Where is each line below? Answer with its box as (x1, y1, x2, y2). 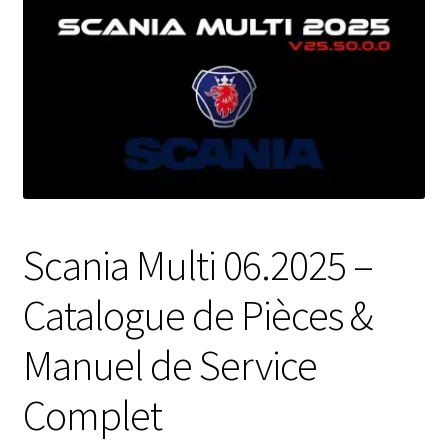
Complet (22, 389, 162, 442)
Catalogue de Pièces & (22, 289, 372, 342)
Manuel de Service (22, 339, 317, 392)
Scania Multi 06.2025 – (22, 239, 373, 292)
